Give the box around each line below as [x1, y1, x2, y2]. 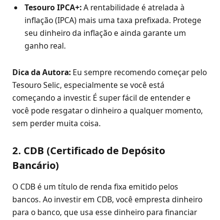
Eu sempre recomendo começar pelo [71, 67, 207, 78]
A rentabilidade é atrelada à [82, 1, 185, 13]
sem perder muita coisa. [12, 118, 101, 129]
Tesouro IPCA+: [25, 1, 82, 13]
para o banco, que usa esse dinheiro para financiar [12, 206, 197, 218]
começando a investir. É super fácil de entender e [12, 92, 191, 104]
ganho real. [25, 40, 66, 51]
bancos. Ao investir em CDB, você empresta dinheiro [12, 193, 202, 205]
